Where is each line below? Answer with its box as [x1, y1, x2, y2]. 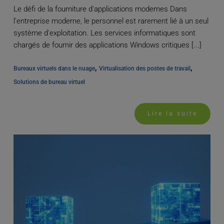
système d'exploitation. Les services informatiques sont [13, 28, 195, 38]
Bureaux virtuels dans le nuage [13, 65, 95, 72]
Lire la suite [147, 110, 198, 117]
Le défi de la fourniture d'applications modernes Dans [13, 4, 187, 14]
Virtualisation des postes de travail [98, 65, 190, 72]
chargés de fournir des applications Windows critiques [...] [13, 40, 201, 50]
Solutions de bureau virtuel [13, 78, 85, 86]
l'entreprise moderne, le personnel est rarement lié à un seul [13, 16, 208, 26]
